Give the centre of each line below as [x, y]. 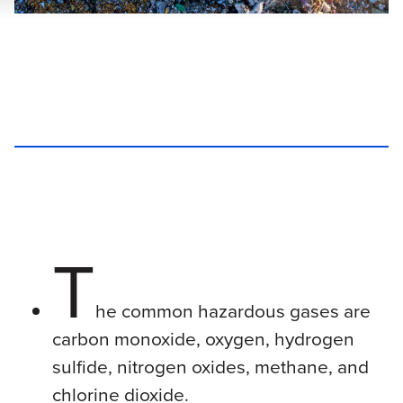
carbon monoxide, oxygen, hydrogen [203, 339]
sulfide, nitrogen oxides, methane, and [210, 367]
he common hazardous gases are [233, 311]
